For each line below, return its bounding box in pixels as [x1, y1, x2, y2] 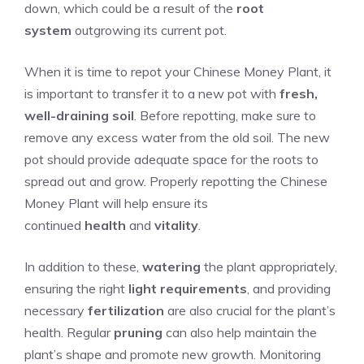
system [24, 22, 71, 38]
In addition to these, [24, 258, 142, 275]
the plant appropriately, [201, 258, 337, 275]
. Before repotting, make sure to [134, 107, 316, 123]
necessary [24, 302, 88, 318]
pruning [114, 324, 162, 340]
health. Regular [24, 324, 114, 340]
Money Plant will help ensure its [24, 195, 208, 211]
